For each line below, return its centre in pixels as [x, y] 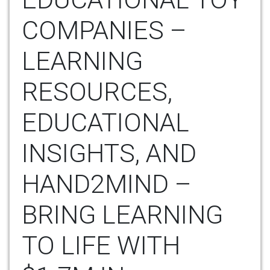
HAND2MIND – [107, 184]
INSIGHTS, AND [109, 153]
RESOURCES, [97, 92]
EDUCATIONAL [105, 123]
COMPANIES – [104, 30]
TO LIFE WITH [101, 246]
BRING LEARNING [122, 215]
